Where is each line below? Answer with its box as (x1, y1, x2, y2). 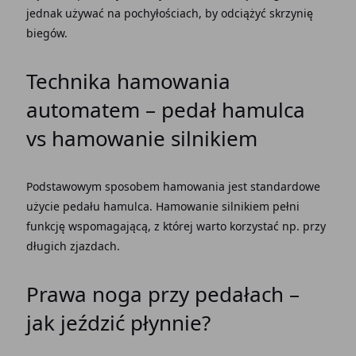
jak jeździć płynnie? (25, 308, 211, 337)
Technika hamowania (25, 67, 230, 95)
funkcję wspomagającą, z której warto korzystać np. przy (25, 219, 326, 234)
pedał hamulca (161, 95, 305, 124)
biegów (25, 25, 64, 41)
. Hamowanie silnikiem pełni (149, 199, 300, 214)
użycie (25, 199, 63, 214)
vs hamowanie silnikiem (25, 124, 257, 153)
